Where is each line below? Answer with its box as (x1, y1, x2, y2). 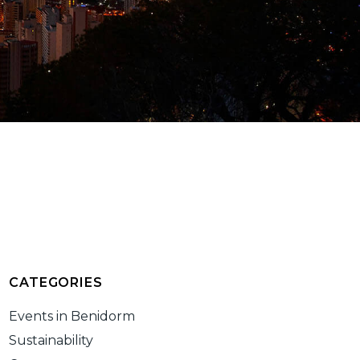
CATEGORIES (9, 274, 103, 290)
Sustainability (9, 332, 94, 348)
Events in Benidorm (9, 308, 136, 324)
